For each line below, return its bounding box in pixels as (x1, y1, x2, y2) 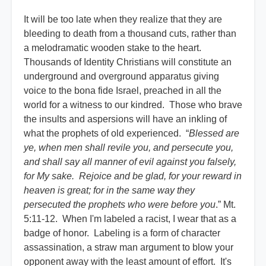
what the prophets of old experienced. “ (24, 128, 189, 139)
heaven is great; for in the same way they (24, 185, 195, 196)
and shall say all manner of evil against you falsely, (24, 157, 236, 167)
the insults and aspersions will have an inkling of (24, 114, 227, 125)
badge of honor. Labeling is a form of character (24, 228, 220, 239)
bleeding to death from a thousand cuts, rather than (24, 28, 236, 39)
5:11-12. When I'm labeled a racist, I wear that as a (24, 214, 236, 224)
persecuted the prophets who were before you (24, 199, 216, 210)
